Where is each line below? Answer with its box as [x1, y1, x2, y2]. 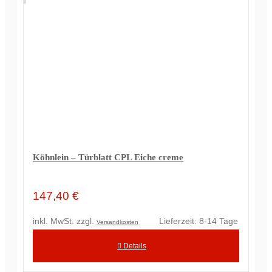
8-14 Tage [199, 216, 238, 226]
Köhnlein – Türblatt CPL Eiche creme [33, 152, 183, 163]
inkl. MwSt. [33, 216, 74, 226]
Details [121, 242, 146, 251]
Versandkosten [97, 219, 138, 226]
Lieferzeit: [159, 216, 199, 226]
